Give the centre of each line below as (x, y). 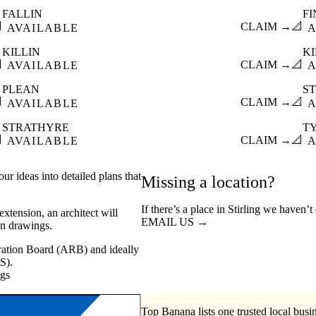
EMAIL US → (175, 222)
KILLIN (21, 51)
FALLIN (22, 14)
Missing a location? (208, 182)
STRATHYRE (35, 127)
